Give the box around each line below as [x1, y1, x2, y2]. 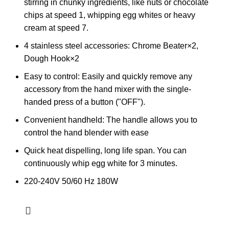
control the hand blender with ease [24, 128, 149, 137]
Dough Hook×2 [24, 54, 79, 63]
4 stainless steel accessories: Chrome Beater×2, [24, 41, 198, 50]
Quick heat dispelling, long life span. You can [24, 146, 187, 155]
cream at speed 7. [24, 23, 88, 32]
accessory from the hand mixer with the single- [24, 84, 191, 94]
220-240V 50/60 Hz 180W [24, 176, 118, 186]
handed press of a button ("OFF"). [24, 97, 145, 106]
